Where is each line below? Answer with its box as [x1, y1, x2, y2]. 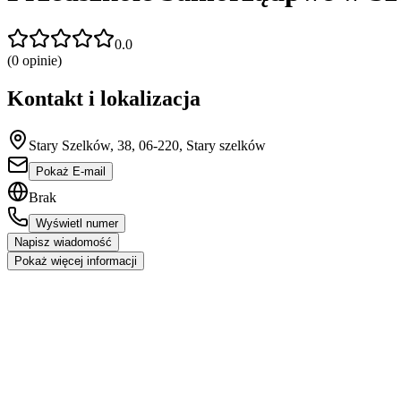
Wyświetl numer [36, 216, 118, 230]
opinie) [19, 52, 62, 68]
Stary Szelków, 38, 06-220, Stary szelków [29, 137, 266, 153]
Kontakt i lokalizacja [7, 86, 200, 110]
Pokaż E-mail [36, 164, 106, 178]
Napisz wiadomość [14, 235, 112, 249]
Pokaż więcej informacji [14, 253, 137, 268]
